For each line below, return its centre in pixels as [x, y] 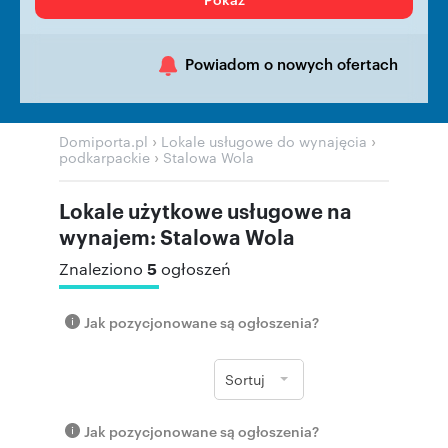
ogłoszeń [196, 268]
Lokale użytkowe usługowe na [205, 210]
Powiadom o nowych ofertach [291, 63]
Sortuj [245, 379]
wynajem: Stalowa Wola [177, 236]
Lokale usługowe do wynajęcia [264, 141]
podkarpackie [104, 157]
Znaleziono [103, 268]
